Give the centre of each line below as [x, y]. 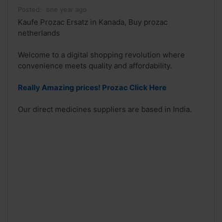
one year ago [66, 10]
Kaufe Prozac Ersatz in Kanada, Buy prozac [93, 22]
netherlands [39, 33]
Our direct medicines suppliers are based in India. [105, 110]
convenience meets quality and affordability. [95, 66]
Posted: [30, 10]
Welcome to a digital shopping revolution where [101, 55]
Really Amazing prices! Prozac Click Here [92, 88]
